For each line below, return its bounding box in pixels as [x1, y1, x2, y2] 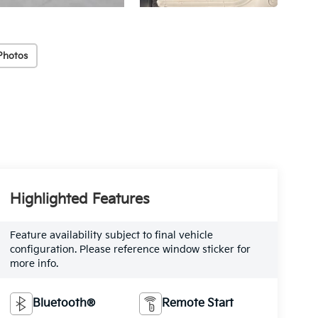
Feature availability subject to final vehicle [9, 229, 213, 242]
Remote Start [162, 297, 234, 311]
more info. [9, 258, 58, 270]
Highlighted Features [9, 191, 150, 209]
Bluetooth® [32, 297, 95, 311]
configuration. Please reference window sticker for [9, 243, 251, 256]
